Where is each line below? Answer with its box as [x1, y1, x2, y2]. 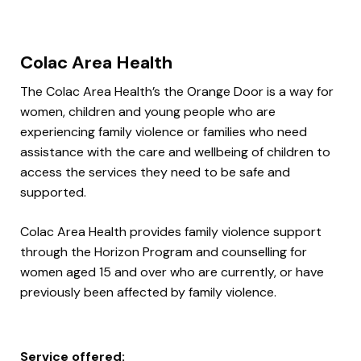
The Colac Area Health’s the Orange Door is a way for [20, 82, 334, 100]
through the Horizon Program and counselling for [20, 243, 307, 260]
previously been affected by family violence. [20, 283, 276, 301]
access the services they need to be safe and [20, 163, 290, 180]
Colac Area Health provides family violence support [20, 222, 322, 240]
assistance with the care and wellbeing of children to [20, 143, 330, 160]
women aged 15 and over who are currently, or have [20, 263, 324, 280]
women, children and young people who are [20, 102, 276, 120]
